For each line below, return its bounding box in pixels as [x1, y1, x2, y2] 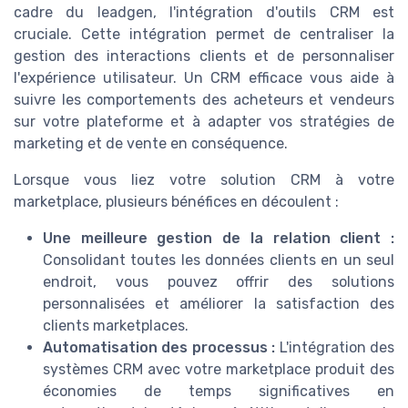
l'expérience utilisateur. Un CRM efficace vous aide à [14, 69, 394, 87]
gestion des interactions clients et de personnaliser [14, 47, 394, 66]
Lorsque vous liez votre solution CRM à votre [14, 171, 394, 189]
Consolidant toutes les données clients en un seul [43, 251, 394, 270]
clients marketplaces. [43, 317, 189, 335]
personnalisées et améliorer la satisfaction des [43, 295, 394, 313]
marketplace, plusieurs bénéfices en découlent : [14, 193, 339, 211]
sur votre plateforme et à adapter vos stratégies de [14, 113, 394, 131]
